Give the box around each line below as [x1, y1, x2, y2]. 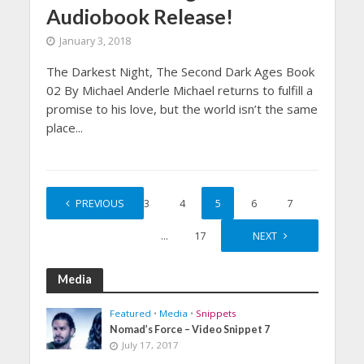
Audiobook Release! [45, 3, 233, 28]
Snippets [196, 306, 237, 319]
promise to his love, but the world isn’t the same [45, 100, 318, 117]
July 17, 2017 [122, 338, 180, 351]
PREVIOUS [75, 196, 124, 210]
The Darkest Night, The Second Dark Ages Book [45, 63, 314, 80]
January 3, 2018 [58, 33, 131, 48]
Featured [110, 306, 152, 319]
